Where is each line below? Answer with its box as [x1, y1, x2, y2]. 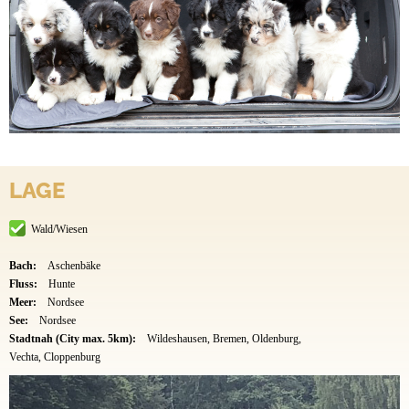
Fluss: [9, 278, 40, 291]
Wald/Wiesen [31, 223, 88, 236]
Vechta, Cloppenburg [9, 351, 100, 364]
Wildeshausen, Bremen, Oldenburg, [146, 332, 301, 346]
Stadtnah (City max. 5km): [9, 332, 139, 346]
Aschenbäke [47, 259, 100, 273]
